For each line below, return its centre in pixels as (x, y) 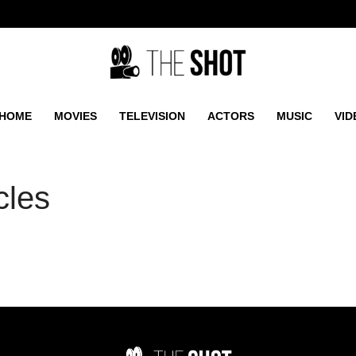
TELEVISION (152, 116)
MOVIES (75, 116)
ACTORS (231, 116)
